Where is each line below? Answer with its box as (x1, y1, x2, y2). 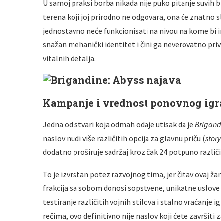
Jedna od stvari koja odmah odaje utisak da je (43, 119, 195, 129)
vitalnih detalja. (43, 53, 96, 63)
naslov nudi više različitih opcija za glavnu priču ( (43, 133, 205, 143)
